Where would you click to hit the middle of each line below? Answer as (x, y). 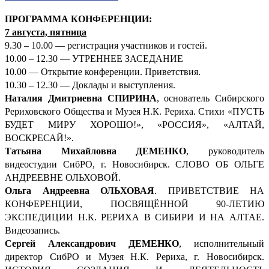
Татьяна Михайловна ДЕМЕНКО (96, 151)
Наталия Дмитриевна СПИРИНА (81, 98)
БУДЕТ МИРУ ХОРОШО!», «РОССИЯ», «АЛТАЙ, (134, 124)
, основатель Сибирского (210, 98)
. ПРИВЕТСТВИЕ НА (209, 190)
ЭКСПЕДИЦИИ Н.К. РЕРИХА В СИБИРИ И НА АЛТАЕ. (134, 217)
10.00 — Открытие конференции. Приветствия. (103, 71)
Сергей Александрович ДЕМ (78, 243)
